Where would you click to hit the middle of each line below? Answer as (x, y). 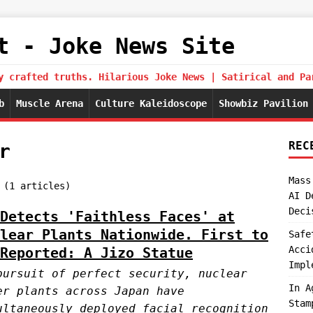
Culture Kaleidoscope (151, 103)
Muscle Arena (50, 103)
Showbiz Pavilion (263, 103)
